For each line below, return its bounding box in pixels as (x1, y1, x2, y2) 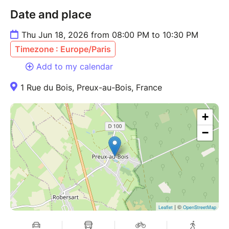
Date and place (10, 7, 91, 21)
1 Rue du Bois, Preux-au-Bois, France (20, 82, 162, 93)
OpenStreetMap (183, 203, 216, 211)
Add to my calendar (36, 61, 113, 72)
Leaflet (158, 203, 173, 211)
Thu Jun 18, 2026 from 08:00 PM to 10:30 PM (21, 29, 198, 40)
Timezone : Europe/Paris (15, 43, 111, 54)
